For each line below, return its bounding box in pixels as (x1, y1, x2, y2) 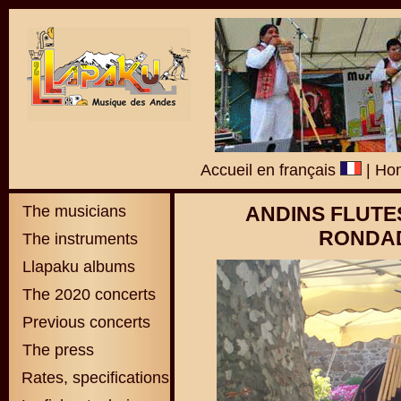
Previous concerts (22, 313, 150, 331)
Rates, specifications (21, 369, 169, 387)
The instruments (18, 230, 138, 248)
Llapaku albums (18, 258, 135, 276)
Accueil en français (200, 161, 340, 179)
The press (18, 341, 94, 359)
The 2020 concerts (22, 286, 156, 303)
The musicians (18, 202, 126, 220)
